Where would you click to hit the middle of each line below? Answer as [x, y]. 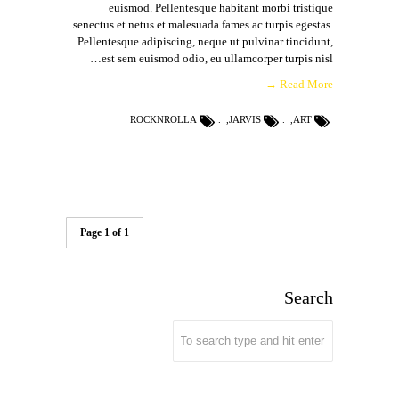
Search [309, 297]
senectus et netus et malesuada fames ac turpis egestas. [203, 25]
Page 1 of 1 [105, 232]
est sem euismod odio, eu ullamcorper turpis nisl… [217, 59]
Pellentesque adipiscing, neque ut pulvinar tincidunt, [205, 42]
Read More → [306, 85]
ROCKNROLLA [163, 120]
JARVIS [245, 120]
